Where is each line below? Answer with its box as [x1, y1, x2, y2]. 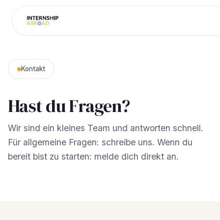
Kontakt [21, 65, 45, 73]
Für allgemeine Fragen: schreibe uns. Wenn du [8, 137, 192, 147]
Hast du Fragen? [8, 94, 130, 118]
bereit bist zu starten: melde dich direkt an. [8, 151, 179, 162]
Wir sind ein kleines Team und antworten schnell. [8, 123, 203, 133]
